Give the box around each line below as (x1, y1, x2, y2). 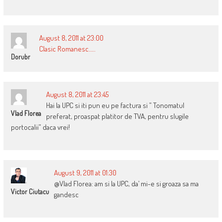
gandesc (54, 189, 79, 199)
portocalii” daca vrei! (10, 122, 70, 132)
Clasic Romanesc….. (39, 44, 96, 54)
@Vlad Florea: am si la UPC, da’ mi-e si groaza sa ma (54, 178, 199, 188)
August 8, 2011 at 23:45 (46, 89, 109, 99)
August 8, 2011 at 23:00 (39, 33, 104, 43)
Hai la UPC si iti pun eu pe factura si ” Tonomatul (46, 100, 184, 110)
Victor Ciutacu (10, 187, 49, 196)
